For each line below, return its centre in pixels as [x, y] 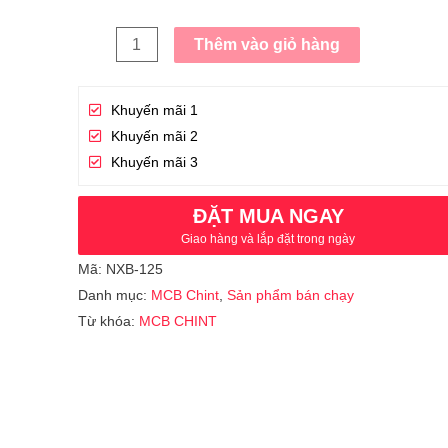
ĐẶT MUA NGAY [268, 216]
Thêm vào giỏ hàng [266, 44]
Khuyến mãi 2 [155, 136]
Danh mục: [114, 295]
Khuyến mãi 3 [155, 162]
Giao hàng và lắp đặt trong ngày [268, 239]
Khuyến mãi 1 [155, 110]
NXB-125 [134, 269]
